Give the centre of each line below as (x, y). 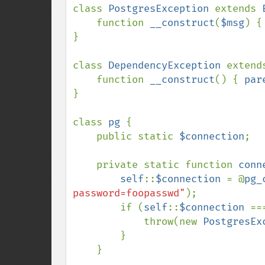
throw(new (173, 222)
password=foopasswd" (129, 193)
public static (138, 136)
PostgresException (161, 9)
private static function (167, 165)
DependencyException (167, 65)
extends (238, 9)
